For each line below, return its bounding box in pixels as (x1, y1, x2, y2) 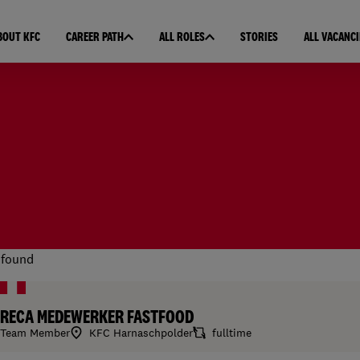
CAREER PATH (65, 30, 124, 44)
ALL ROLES (158, 30, 205, 44)
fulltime (212, 325, 252, 340)
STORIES (239, 30, 278, 44)
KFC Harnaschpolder (89, 325, 193, 340)
